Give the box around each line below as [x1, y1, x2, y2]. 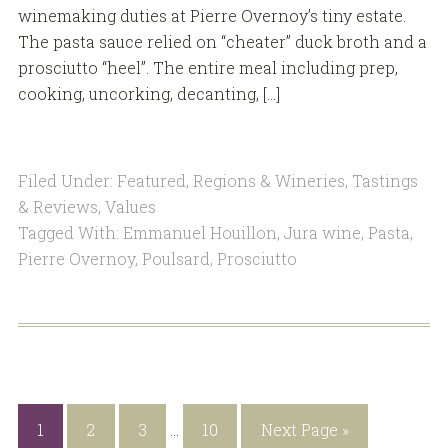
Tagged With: [17, 222, 123, 244]
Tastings [351, 170, 418, 192]
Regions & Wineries [192, 170, 345, 192]
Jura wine [283, 222, 361, 244]
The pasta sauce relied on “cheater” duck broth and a [17, 31, 427, 53]
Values [104, 196, 156, 218]
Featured [116, 170, 186, 192]
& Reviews [17, 196, 98, 218]
